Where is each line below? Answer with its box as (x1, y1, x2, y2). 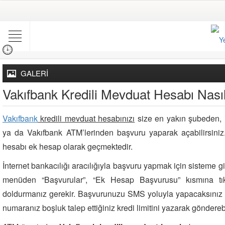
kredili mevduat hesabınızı (38, 113, 135, 124)
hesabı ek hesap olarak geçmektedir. (3, 141, 133, 152)
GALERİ (21, 68, 48, 78)
